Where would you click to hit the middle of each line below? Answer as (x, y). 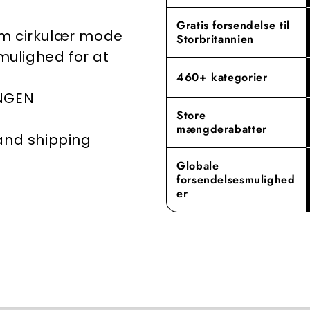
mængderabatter (222, 129)
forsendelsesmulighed (236, 179)
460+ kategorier (222, 77)
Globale (198, 165)
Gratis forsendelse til (233, 25)
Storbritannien (215, 39)
